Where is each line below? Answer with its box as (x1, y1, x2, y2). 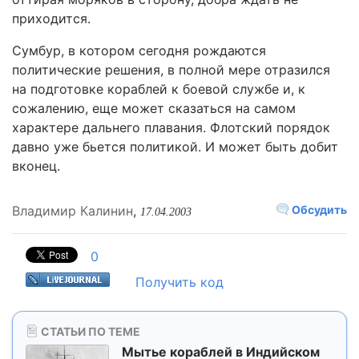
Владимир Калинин (12, 203, 133, 219)
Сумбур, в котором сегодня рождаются (12, 42, 266, 58)
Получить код (135, 274, 224, 290)
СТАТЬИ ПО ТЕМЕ (38, 325, 140, 338)
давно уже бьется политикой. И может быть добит (12, 139, 338, 155)
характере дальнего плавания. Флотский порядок (12, 119, 330, 135)
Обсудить (289, 203, 347, 216)
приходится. (12, 10, 91, 26)
